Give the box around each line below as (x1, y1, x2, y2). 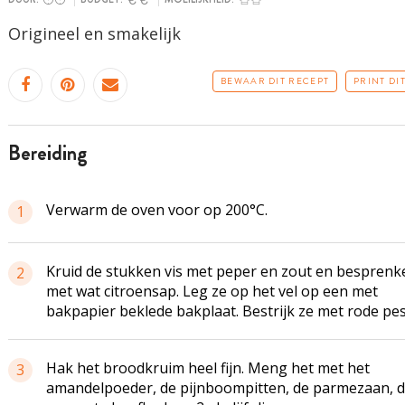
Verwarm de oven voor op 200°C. (45, 200, 268, 220)
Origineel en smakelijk (7, 23, 181, 44)
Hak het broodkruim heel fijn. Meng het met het (45, 358, 370, 378)
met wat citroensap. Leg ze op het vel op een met (45, 281, 378, 301)
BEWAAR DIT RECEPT (221, 74, 330, 88)
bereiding (20, 138, 88, 168)
